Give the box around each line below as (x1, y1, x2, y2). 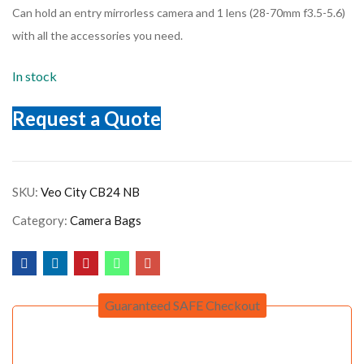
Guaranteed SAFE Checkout (104, 297, 260, 313)
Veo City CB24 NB (41, 184, 140, 199)
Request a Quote (12, 106, 161, 131)
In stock (12, 68, 57, 84)
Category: (12, 213, 70, 227)
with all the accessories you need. (12, 28, 183, 42)
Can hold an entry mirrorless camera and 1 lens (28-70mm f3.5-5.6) (12, 6, 345, 19)
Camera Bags (70, 213, 141, 227)
